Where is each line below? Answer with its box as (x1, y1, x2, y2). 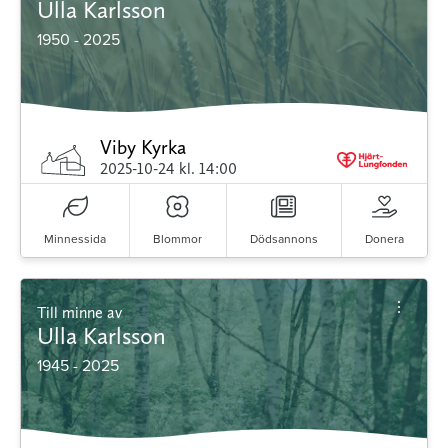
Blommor (153, 230, 203, 248)
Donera (364, 230, 404, 248)
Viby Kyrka (100, 135, 187, 160)
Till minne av (46, 303, 122, 323)
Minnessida (44, 230, 107, 248)
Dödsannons (249, 230, 318, 248)
